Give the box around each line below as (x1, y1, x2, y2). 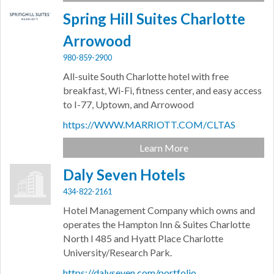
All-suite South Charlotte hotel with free (63, 70, 229, 83)
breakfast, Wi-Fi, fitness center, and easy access (63, 84, 262, 97)
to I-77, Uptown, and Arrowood (63, 98, 194, 111)
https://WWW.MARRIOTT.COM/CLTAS (63, 119, 236, 131)
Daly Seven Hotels (63, 166, 186, 184)
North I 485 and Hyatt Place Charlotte (63, 232, 224, 245)
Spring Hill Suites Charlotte (63, 10, 246, 28)
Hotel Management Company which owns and (63, 204, 256, 217)
